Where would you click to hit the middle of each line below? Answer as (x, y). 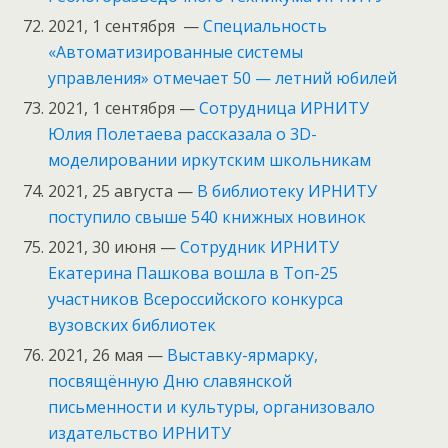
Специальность (265, 26)
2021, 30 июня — (114, 246)
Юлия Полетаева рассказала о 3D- (183, 134)
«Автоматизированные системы (176, 52)
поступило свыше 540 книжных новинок (207, 216)
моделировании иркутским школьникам (210, 160)
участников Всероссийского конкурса (196, 298)
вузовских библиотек (132, 324)
